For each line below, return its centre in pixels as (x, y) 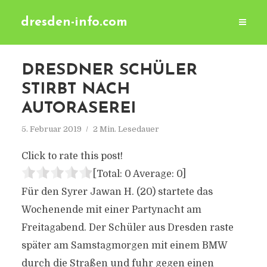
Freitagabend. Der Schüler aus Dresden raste (127, 228)
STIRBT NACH (75, 90)
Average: (153, 174)
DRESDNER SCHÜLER (109, 71)
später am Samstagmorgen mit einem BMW (124, 246)
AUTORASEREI (78, 109)
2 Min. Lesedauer (126, 129)
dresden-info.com (74, 22)
